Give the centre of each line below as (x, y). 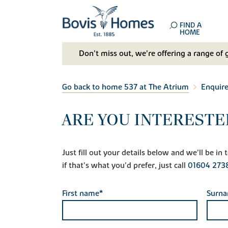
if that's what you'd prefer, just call (125, 165)
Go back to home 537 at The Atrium (125, 87)
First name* (82, 193)
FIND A (191, 25)
